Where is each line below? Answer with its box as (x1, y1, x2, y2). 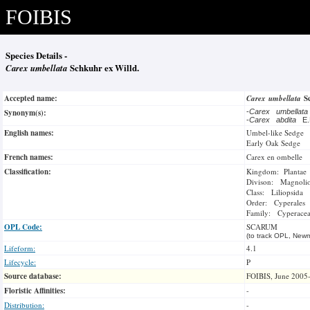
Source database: (4, 271, 62, 282)
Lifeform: (4, 243, 35, 253)
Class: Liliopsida (246, 187, 303, 197)
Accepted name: (4, 93, 57, 104)
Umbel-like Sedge (246, 127, 304, 138)
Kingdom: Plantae (246, 166, 307, 176)
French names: (4, 152, 53, 163)
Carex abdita (249, 116, 300, 124)
